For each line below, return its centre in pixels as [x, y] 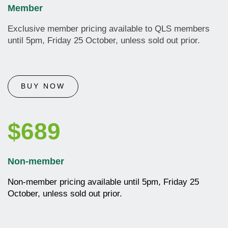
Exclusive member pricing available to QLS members [109, 29]
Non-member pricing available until [75, 182]
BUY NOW [43, 87]
